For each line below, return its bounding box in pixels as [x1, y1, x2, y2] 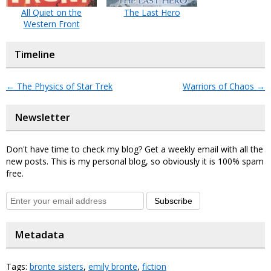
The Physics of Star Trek [15, 80, 113, 92]
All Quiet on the [21, 7, 82, 18]
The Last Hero [123, 7, 180, 18]
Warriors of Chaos [183, 80, 256, 92]
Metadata [15, 228, 64, 241]
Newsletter [15, 111, 70, 124]
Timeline [15, 48, 55, 61]
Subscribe [154, 196, 192, 206]
